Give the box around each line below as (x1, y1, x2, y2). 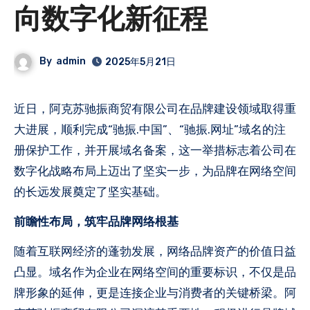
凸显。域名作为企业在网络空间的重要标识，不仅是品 (14, 264, 296, 279)
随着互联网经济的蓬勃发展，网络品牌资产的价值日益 (14, 244, 296, 258)
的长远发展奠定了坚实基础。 (14, 184, 167, 199)
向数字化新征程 (14, 7, 208, 35)
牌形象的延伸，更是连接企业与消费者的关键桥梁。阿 (14, 285, 296, 300)
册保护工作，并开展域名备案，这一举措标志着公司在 (14, 143, 296, 157)
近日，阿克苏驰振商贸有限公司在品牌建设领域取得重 (14, 101, 26, 116)
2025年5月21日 (105, 55, 176, 68)
